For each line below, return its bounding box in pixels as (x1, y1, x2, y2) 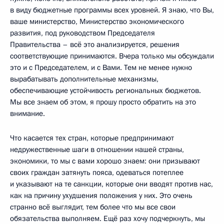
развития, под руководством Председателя (10, 27, 155, 38)
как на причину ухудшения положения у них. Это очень (10, 190, 192, 200)
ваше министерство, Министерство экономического (10, 16, 184, 26)
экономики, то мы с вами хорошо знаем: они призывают (10, 155, 200, 166)
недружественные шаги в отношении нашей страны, (10, 144, 184, 154)
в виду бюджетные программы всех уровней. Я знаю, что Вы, (10, 4, 214, 15)
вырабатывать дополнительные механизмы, (10, 73, 158, 84)
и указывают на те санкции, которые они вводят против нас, (10, 178, 213, 189)
